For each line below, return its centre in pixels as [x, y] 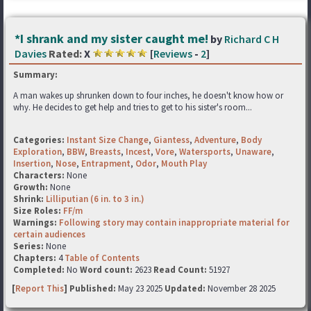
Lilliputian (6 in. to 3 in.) [95, 199]
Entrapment [106, 163]
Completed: [39, 270]
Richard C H [252, 39]
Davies [31, 53]
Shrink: [30, 199]
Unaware [253, 152]
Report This [40, 288]
